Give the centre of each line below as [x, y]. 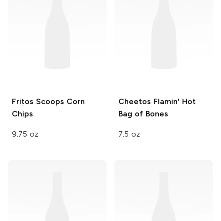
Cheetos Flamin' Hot [157, 101]
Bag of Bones [143, 113]
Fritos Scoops [38, 101]
